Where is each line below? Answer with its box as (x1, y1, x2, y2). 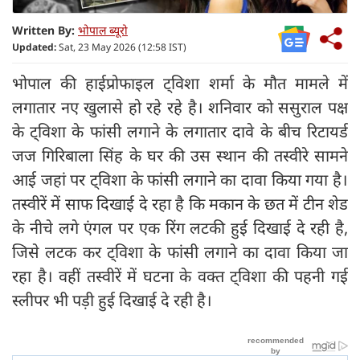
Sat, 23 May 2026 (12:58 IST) (56, 39, 186, 54)
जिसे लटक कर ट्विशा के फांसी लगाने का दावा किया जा (12, 240, 348, 263)
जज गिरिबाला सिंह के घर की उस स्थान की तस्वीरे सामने (12, 144, 348, 166)
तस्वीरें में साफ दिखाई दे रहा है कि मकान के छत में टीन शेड (12, 192, 348, 215)
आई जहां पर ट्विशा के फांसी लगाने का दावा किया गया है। (12, 168, 348, 190)
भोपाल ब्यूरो (78, 22, 128, 38)
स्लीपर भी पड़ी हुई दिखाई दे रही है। (12, 288, 212, 311)
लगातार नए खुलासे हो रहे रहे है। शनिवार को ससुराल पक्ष (12, 96, 348, 118)
